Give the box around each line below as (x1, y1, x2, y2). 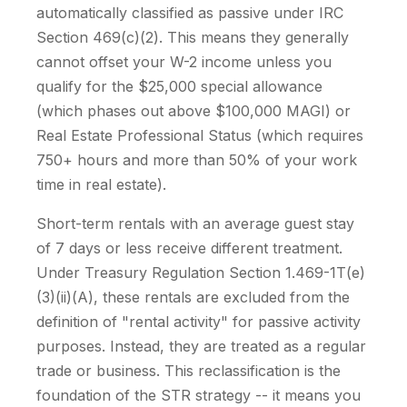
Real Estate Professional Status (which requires (36, 126, 363, 144)
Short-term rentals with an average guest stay (36, 214, 354, 233)
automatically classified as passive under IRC (36, 4, 343, 22)
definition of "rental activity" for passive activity (36, 313, 361, 331)
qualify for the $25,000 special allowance (36, 77, 323, 95)
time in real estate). (36, 175, 166, 194)
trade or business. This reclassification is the (36, 362, 341, 380)
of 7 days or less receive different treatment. (36, 239, 342, 257)
